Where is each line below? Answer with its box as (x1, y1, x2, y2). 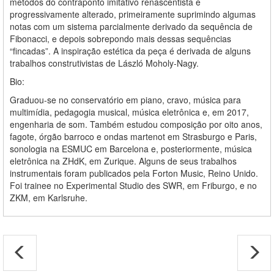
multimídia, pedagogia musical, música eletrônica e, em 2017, (10, 106, 249, 119)
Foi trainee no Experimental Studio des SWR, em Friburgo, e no (10, 179, 257, 192)
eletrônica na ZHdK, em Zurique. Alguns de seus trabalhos (10, 155, 237, 168)
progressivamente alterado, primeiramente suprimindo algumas (10, 8, 256, 21)
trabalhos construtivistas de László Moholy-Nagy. (10, 57, 199, 70)
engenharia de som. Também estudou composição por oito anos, (10, 118, 262, 131)
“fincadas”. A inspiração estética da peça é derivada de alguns (10, 45, 251, 57)
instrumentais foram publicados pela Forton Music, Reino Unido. (10, 167, 258, 180)
